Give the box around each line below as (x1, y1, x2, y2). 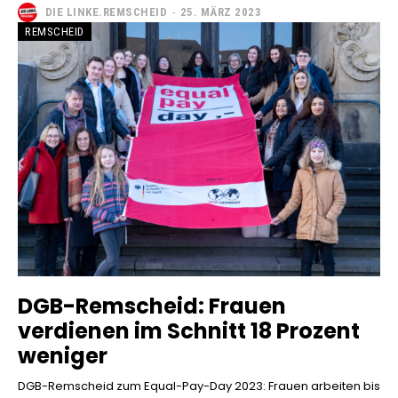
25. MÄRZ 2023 (179, 5, 261, 20)
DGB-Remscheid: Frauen (18, 291, 286, 321)
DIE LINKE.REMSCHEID (44, 5, 167, 20)
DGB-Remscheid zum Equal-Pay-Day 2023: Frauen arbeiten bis (18, 377, 380, 394)
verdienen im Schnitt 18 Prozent (18, 315, 360, 346)
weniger (18, 340, 107, 370)
